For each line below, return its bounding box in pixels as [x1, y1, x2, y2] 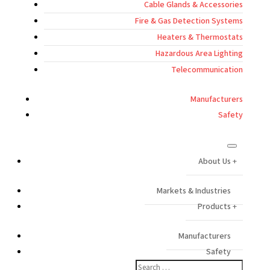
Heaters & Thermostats [157, 31, 243, 43]
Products [198, 201, 231, 213]
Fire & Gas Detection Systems [135, 15, 243, 27]
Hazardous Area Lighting [155, 48, 243, 60]
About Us [198, 155, 231, 168]
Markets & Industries [157, 185, 231, 197]
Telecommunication [171, 64, 243, 76]
